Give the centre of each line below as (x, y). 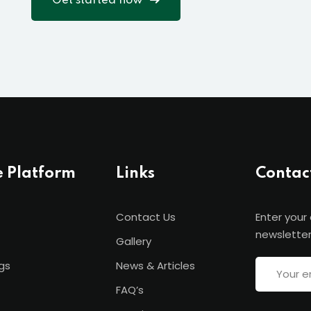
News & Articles (155, 265)
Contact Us (146, 217)
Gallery (134, 241)
